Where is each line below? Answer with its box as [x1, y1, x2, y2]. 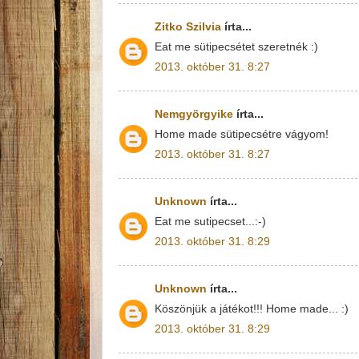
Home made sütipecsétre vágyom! [155, 127, 329, 140]
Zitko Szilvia [155, 21, 221, 33]
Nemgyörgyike [155, 108, 233, 120]
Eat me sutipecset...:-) [155, 215, 266, 228]
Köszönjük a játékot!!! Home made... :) [155, 302, 349, 315]
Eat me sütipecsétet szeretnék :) [155, 40, 318, 53]
